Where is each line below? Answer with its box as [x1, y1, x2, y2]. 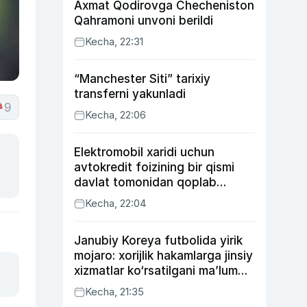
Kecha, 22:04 [85, 197, 147, 210]
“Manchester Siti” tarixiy [74, 72, 210, 86]
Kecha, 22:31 [85, 35, 143, 48]
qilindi [74, 279, 107, 293]
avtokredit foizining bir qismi [74, 160, 234, 174]
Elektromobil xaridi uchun [74, 145, 214, 159]
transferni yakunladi [74, 87, 186, 101]
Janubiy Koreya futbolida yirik [74, 234, 243, 247]
